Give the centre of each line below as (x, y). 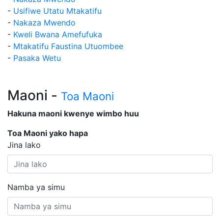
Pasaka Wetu (37, 58)
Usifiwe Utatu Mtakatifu (57, 11)
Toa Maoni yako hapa (48, 133)
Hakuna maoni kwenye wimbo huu (73, 113)
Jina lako (24, 145)
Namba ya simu (36, 187)
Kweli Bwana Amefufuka (58, 34)
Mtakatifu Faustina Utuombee (68, 46)
